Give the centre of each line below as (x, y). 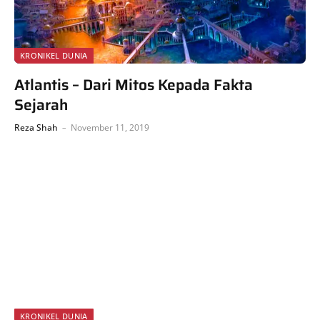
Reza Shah (36, 127)
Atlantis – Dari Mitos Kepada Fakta (134, 85)
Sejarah (41, 105)
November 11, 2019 (110, 127)
